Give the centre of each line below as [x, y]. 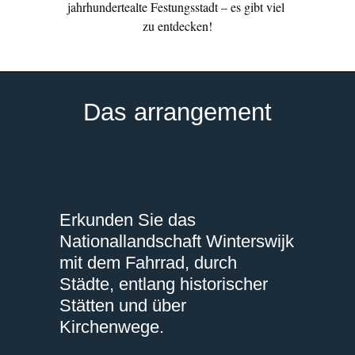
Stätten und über [123, 306]
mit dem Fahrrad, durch [148, 263]
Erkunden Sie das [128, 220]
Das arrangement [177, 113]
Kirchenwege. [114, 327]
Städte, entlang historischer [164, 284]
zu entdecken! [177, 25]
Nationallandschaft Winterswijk [177, 242]
